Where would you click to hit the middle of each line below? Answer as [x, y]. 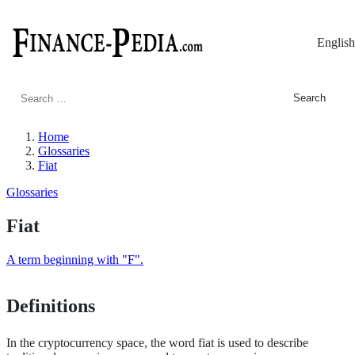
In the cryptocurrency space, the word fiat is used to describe [157, 342]
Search [35, 97]
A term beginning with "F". [75, 259]
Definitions [51, 305]
